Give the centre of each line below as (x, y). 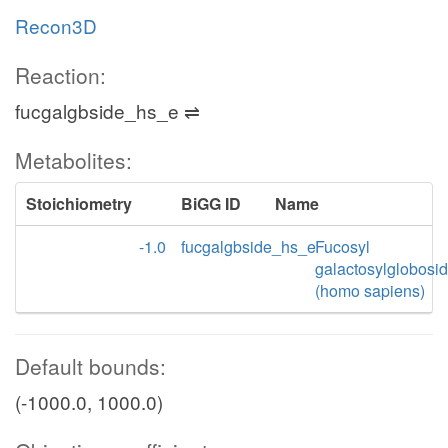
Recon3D (56, 25)
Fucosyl (342, 246)
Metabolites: (73, 160)
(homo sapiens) (369, 290)
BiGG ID (211, 203)
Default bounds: (90, 366)
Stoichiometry (79, 203)
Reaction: (60, 75)
